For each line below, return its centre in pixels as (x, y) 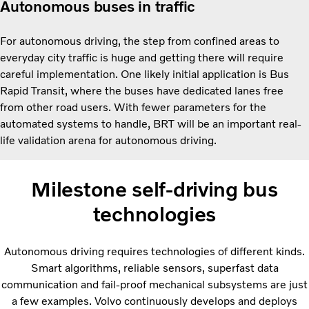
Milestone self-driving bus (154, 189)
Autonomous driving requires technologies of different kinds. (154, 252)
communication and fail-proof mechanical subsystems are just (154, 285)
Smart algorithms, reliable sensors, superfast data (154, 268)
